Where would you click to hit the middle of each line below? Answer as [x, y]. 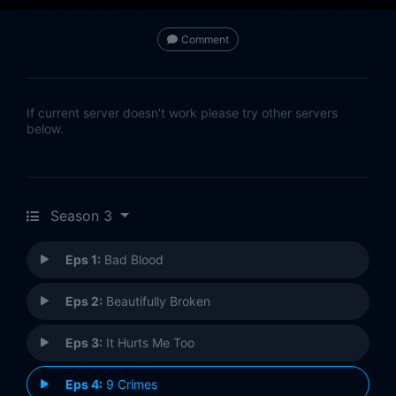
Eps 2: [84, 301]
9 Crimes [130, 385]
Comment [205, 40]
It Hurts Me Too [148, 343]
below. [45, 129]
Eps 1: [83, 260]
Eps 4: [84, 385]
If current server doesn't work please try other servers [182, 113]
